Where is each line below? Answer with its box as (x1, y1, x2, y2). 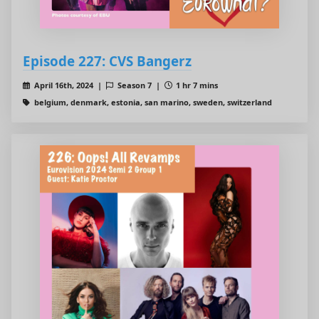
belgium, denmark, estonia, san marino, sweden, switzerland (31, 97, 272, 108)
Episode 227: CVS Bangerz (23, 52, 192, 70)
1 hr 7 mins (174, 80, 219, 91)
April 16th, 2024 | (31, 80, 106, 91)
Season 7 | (115, 80, 164, 91)
